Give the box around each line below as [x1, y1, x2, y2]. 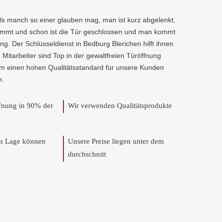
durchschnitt [68, 150, 106, 158]
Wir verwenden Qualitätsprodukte [68, 102, 172, 110]
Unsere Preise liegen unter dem [68, 137, 164, 145]
